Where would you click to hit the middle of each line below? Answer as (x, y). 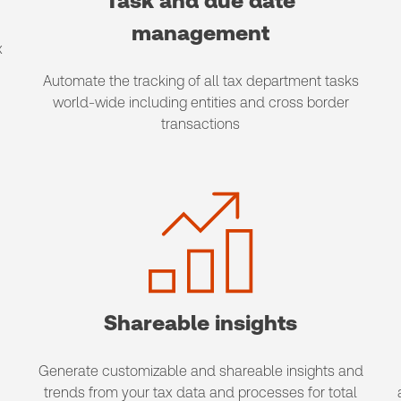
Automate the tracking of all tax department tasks (200, 81)
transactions (200, 124)
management (200, 33)
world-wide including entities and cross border (200, 102)
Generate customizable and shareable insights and (200, 371)
